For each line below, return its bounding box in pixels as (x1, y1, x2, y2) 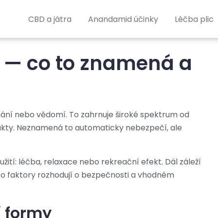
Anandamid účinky (88, 13, 158, 25)
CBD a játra (28, 13, 72, 25)
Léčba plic (174, 13, 214, 25)
